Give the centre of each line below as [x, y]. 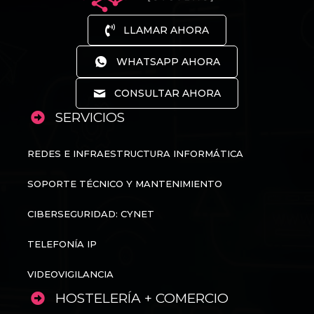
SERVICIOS [90, 118]
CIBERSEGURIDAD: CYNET [91, 214]
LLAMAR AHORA [166, 30]
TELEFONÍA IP [62, 244]
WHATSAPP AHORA [168, 62]
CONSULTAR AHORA [168, 94]
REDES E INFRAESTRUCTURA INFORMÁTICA [135, 154]
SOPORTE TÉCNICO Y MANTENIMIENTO [125, 184]
